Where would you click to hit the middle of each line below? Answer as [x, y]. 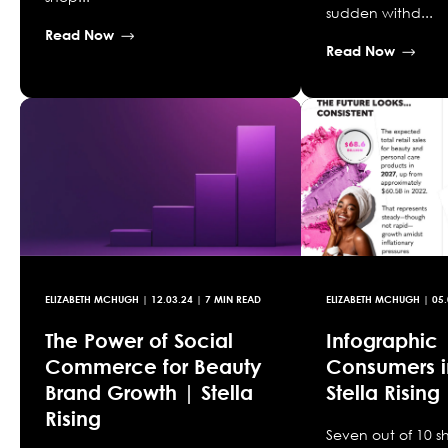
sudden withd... [380, 13]
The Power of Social [139, 340]
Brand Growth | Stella [149, 392]
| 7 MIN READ [227, 299]
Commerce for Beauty [153, 366]
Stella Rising [383, 392]
